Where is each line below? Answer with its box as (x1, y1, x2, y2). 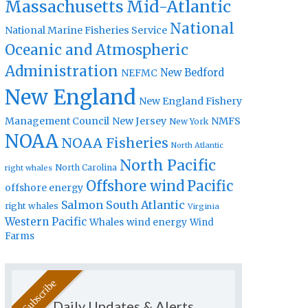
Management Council (5, 115, 109, 128)
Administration (5, 63, 118, 81)
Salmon (61, 198, 103, 212)
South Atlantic (106, 198, 185, 212)
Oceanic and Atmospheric (5, 41, 188, 60)
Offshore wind (86, 177, 184, 196)
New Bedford (160, 66, 224, 80)
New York (169, 116, 208, 127)
